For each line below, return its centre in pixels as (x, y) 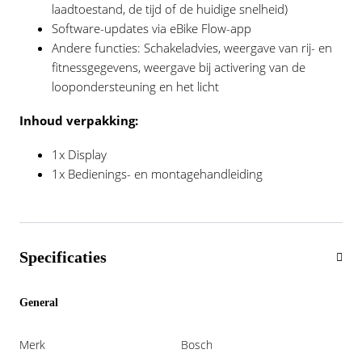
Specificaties (63, 257)
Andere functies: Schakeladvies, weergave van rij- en (192, 48)
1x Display (79, 154)
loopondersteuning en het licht (135, 86)
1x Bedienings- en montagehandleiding (157, 174)
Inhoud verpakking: (79, 120)
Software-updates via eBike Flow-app (152, 28)
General (39, 303)
